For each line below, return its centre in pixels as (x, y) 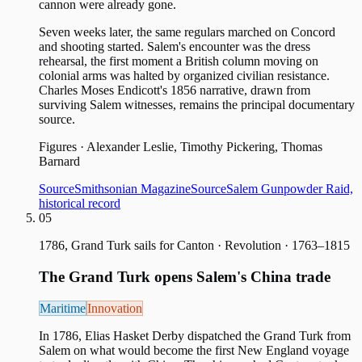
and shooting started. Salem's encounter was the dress (175, 47)
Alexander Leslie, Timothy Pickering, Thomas (204, 147)
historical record (80, 204)
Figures (58, 147)
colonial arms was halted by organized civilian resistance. (184, 76)
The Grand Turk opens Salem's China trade (185, 277)
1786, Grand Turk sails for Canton (126, 246)
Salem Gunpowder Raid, (290, 189)
